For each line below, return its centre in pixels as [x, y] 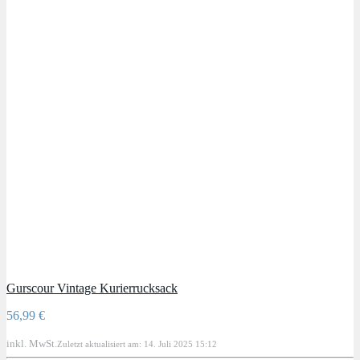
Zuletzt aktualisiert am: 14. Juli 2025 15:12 [137, 344]
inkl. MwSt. [32, 343]
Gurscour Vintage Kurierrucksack [92, 288]
